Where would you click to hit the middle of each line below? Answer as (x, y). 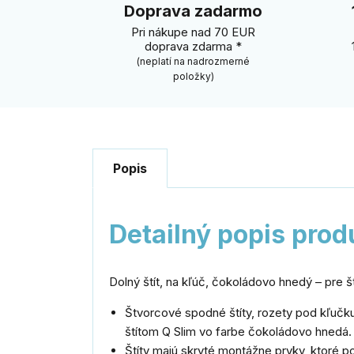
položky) (193, 76)
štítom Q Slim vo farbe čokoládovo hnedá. (238, 331)
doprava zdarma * (193, 46)
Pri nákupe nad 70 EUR (193, 32)
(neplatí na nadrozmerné (193, 61)
